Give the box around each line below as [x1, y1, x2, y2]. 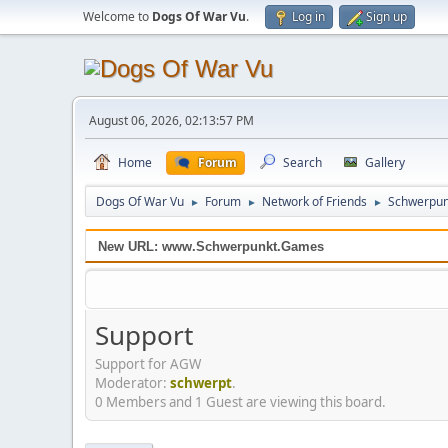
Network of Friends [262, 193, 367, 210]
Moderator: [95, 374, 170, 393]
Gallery [365, 154, 405, 171]
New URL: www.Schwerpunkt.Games [98, 239, 324, 255]
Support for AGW [95, 355, 201, 374]
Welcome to [83, 8, 152, 25]
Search [283, 154, 322, 171]
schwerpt [170, 374, 232, 393]
